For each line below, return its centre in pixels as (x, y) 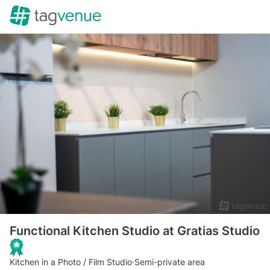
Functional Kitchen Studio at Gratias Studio (135, 231)
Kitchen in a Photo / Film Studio (71, 262)
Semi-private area (170, 262)
